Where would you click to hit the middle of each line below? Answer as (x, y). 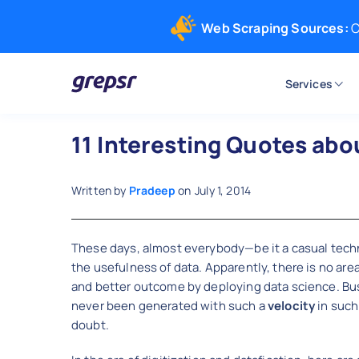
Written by (100, 190)
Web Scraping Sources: (275, 28)
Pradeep (152, 190)
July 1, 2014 (223, 190)
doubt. (90, 325)
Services (309, 83)
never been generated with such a (169, 306)
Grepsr (91, 106)
